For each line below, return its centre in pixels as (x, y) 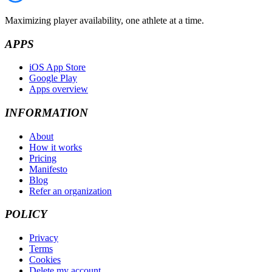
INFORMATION (46, 112)
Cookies (45, 260)
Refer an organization (70, 191)
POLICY (26, 214)
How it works (56, 147)
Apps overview (59, 89)
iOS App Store (57, 67)
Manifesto (48, 169)
